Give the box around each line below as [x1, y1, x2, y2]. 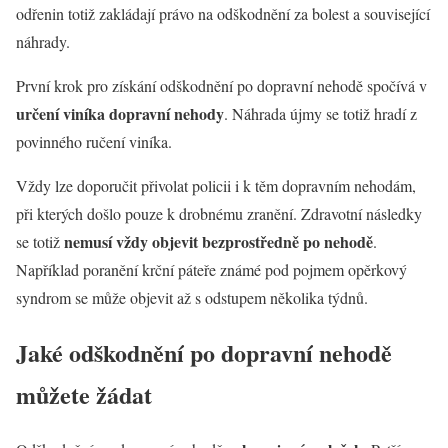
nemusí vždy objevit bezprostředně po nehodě [64, 230, 373, 254]
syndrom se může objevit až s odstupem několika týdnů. [16, 287, 373, 309]
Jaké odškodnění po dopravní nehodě [16, 335, 392, 371]
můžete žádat [16, 377, 152, 413]
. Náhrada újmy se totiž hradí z [224, 103, 417, 125]
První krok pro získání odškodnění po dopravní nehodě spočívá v [16, 75, 427, 97]
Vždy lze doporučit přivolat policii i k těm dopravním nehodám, [16, 175, 416, 197]
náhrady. [16, 31, 70, 53]
